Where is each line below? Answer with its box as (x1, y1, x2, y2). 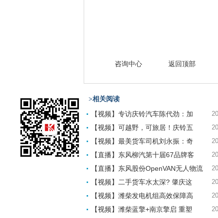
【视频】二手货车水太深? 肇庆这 (91, 178, 192, 186)
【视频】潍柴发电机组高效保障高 (91, 192, 193, 200)
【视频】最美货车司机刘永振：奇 (91, 137, 193, 145)
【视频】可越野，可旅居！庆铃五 (91, 124, 193, 131)
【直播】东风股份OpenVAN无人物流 (91, 164, 203, 172)
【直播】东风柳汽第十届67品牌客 (91, 151, 194, 159)
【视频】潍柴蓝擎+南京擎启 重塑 (91, 205, 192, 213)
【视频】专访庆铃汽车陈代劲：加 (91, 110, 193, 118)
